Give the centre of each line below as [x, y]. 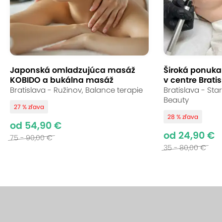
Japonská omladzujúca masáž [73, 70]
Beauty [176, 100]
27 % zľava [29, 107]
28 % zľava [183, 117]
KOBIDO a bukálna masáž [62, 80]
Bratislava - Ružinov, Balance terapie [76, 90]
